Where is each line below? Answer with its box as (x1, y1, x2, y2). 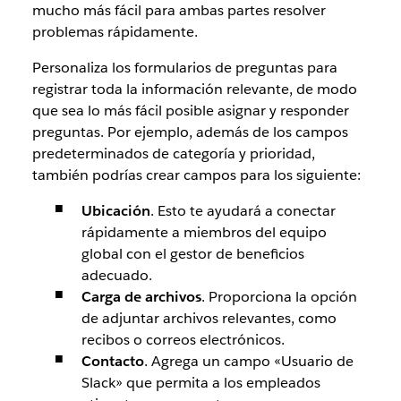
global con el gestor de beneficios (81, 243, 304, 263)
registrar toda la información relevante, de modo (31, 79, 357, 98)
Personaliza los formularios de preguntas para (31, 57, 337, 77)
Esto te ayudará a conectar (157, 200, 336, 220)
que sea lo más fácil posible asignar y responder (31, 100, 349, 120)
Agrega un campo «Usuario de (150, 351, 354, 371)
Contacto (81, 351, 144, 371)
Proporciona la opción (208, 286, 357, 306)
